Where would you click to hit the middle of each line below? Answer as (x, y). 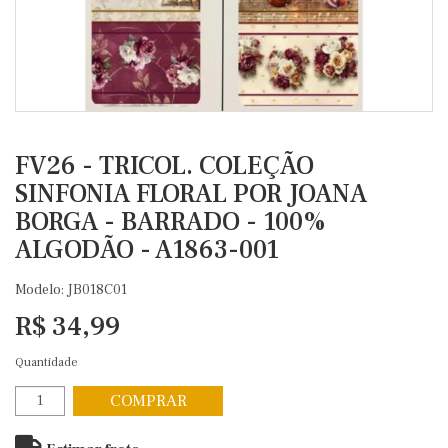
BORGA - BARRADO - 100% (170, 222)
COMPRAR (148, 401)
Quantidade (46, 362)
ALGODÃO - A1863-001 (147, 250)
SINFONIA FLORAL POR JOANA (191, 194)
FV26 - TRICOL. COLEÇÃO (164, 166)
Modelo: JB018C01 (71, 290)
